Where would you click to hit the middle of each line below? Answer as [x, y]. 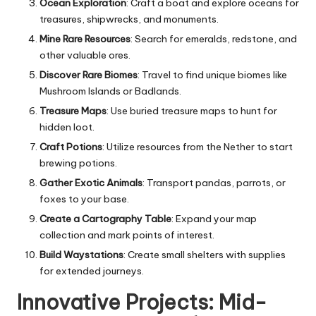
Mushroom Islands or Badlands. [110, 91]
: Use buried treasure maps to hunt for [192, 110]
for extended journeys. [92, 271]
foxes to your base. [84, 199]
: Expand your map [214, 219]
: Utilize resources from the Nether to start [197, 147]
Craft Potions [71, 147]
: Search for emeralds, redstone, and [214, 38]
